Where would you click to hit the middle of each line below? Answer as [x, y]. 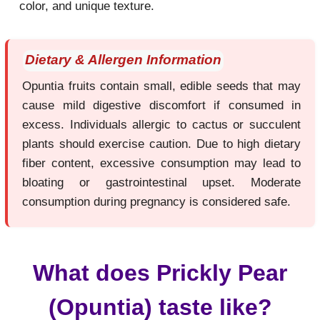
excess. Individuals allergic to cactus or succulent [161, 125]
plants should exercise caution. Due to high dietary [161, 144]
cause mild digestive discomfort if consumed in [161, 105]
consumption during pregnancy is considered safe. [156, 202]
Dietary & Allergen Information [123, 60]
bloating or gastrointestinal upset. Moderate [161, 182]
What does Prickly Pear [160, 273]
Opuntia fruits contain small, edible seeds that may [161, 86]
